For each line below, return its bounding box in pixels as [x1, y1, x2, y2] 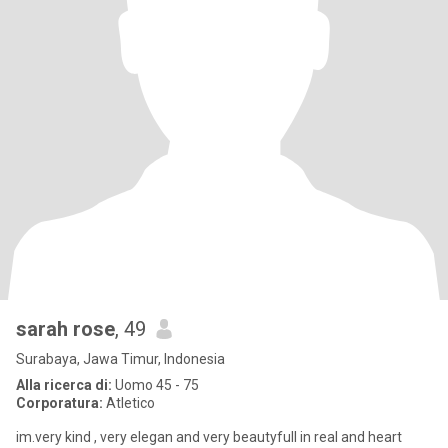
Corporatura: [16, 395, 103, 411]
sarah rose [16, 317, 115, 341]
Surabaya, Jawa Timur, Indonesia [16, 351, 225, 367]
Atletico [103, 395, 155, 411]
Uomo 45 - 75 [112, 377, 199, 393]
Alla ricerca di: [16, 377, 112, 393]
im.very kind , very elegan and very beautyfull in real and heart [16, 429, 402, 445]
